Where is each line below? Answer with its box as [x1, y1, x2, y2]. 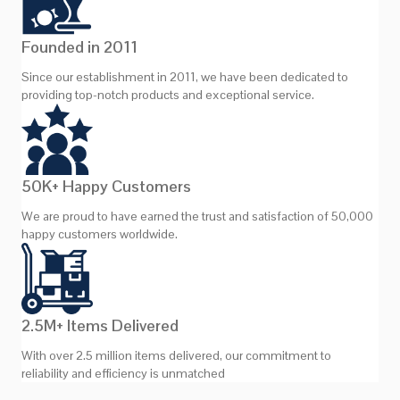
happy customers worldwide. [21, 225, 178, 242]
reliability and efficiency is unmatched [21, 364, 225, 381]
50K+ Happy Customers [21, 175, 191, 196]
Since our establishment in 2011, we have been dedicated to [21, 68, 348, 85]
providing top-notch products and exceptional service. [21, 86, 314, 103]
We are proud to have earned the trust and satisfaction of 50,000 [21, 207, 373, 224]
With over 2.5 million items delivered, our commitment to [21, 346, 331, 363]
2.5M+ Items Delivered [21, 314, 179, 336]
